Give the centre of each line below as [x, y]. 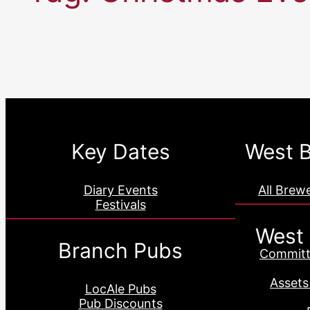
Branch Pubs [120, 250]
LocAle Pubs [120, 289]
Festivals [120, 204]
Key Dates [120, 151]
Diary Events [120, 190]
